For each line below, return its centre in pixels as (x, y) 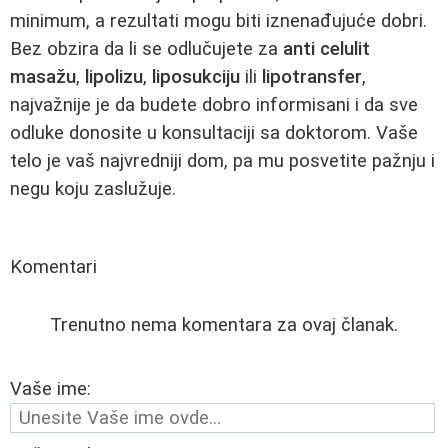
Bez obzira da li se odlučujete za (146, 48)
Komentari (53, 266)
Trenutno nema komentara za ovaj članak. (224, 324)
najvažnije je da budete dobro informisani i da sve (214, 104)
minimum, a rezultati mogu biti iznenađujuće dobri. (218, 20)
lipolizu (114, 76)
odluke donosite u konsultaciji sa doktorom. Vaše (214, 132)
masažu (43, 76)
